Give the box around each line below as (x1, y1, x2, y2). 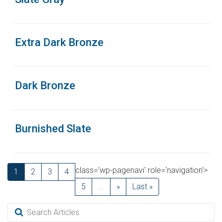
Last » (132, 182, 153, 191)
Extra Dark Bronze (15, 36, 104, 49)
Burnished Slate (15, 122, 91, 135)
